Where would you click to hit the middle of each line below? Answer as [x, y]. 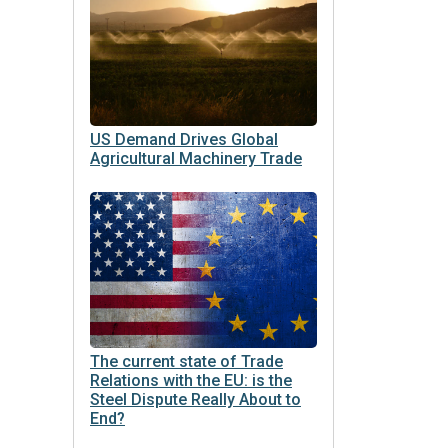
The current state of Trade [186, 361]
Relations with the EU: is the [191, 380]
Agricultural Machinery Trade [196, 158]
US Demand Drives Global [184, 139]
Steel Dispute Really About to [195, 399]
